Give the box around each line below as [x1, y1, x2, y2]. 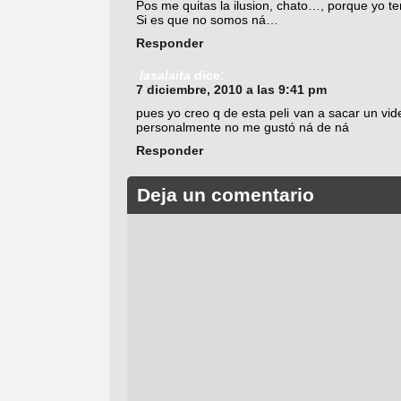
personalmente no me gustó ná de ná [136, 119, 349, 134]
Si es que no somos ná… [136, 12, 278, 27]
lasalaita [140, 67, 191, 82]
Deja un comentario [136, 184, 314, 206]
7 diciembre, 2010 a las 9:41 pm [136, 81, 327, 97]
